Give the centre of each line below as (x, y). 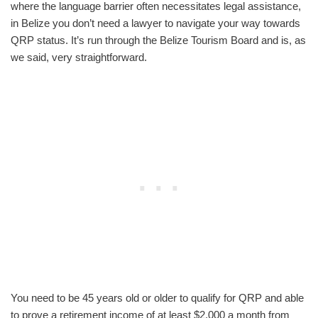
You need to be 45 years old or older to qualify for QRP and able (157, 297)
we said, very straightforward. (79, 57)
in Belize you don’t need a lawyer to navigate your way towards (155, 23)
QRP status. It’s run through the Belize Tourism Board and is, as (158, 40)
